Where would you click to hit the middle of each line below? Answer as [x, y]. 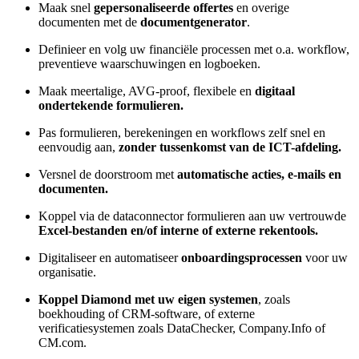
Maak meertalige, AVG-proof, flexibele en [147, 91]
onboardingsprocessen [242, 258]
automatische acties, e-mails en [259, 175]
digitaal [275, 91]
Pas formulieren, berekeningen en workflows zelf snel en [182, 133]
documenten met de [89, 22]
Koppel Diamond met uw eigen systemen [148, 300]
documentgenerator [194, 22]
